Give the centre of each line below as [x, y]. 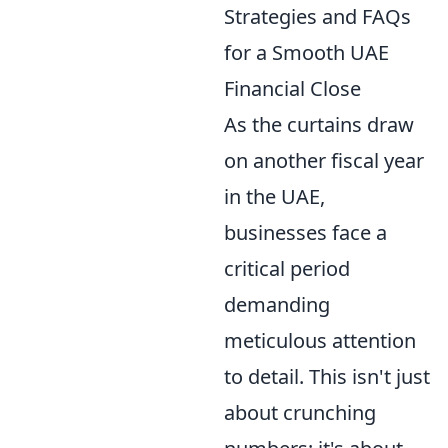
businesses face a [305, 232]
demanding [277, 304]
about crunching [300, 412]
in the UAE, [274, 196]
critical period [287, 268]
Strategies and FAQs [317, 16]
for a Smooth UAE [306, 52]
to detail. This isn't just [327, 376]
